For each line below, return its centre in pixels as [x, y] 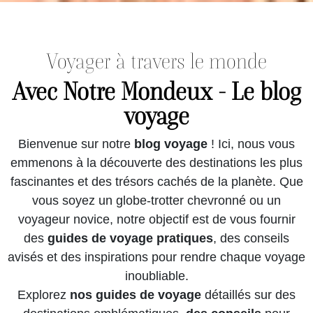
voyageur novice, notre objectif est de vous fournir [156, 219]
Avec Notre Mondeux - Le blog [156, 91]
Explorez [44, 294]
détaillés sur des [248, 294]
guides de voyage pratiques [130, 238]
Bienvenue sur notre [76, 144]
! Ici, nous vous [251, 144]
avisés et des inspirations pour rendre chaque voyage [156, 257]
